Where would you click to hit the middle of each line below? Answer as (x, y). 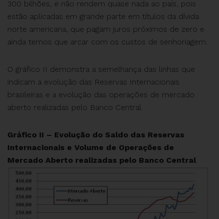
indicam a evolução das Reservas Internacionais (93, 82)
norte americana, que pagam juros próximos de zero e (106, 29)
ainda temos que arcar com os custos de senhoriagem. (107, 42)
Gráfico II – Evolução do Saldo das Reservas (96, 135)
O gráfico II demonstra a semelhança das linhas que (101, 69)
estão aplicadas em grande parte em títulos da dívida (103, 17)
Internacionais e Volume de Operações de (91, 148)
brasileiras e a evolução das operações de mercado (101, 95)
